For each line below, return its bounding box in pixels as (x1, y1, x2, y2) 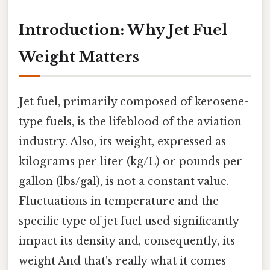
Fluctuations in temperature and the (19, 194, 219, 208)
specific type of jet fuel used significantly (19, 214, 239, 228)
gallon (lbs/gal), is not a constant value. (19, 174, 229, 188)
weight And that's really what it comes (19, 254, 226, 268)
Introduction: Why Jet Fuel (19, 20, 227, 39)
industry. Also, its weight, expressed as (19, 134, 226, 148)
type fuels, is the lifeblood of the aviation (19, 115, 242, 128)
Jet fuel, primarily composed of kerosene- (19, 95, 248, 108)
